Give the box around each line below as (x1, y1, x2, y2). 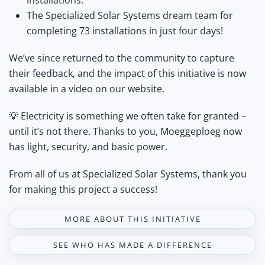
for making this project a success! (9, 183, 157, 196)
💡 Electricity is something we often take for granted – (9, 109, 246, 122)
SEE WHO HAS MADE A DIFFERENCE (53, 240, 212, 250)
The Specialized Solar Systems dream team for (27, 9, 233, 22)
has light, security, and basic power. (9, 140, 167, 153)
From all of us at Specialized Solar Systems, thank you (9, 167, 247, 180)
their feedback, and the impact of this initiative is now (9, 67, 246, 80)
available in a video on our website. (9, 82, 164, 95)
